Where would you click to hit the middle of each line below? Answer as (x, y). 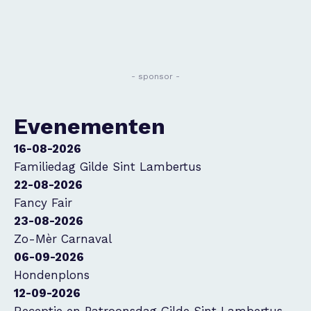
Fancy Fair (43, 203)
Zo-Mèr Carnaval (63, 239)
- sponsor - (155, 76)
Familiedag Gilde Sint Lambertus (108, 167)
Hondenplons (52, 275)
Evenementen (90, 126)
